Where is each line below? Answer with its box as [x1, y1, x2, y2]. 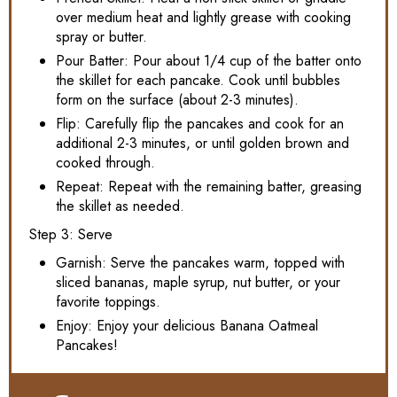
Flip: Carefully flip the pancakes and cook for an [56, 113, 344, 134]
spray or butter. [56, 26, 147, 47]
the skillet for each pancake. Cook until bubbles [56, 69, 340, 90]
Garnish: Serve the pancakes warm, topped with [56, 252, 345, 273]
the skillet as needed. [56, 195, 184, 216]
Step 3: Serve [29, 223, 113, 245]
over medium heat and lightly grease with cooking [56, 6, 351, 27]
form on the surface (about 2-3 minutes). [56, 89, 299, 110]
